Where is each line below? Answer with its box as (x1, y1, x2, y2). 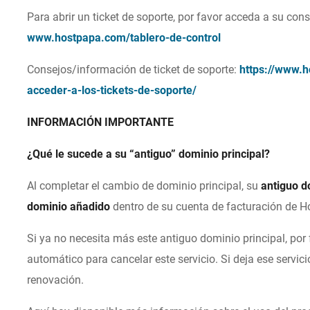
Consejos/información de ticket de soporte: (27, 63, 240, 77)
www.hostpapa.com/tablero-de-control (27, 31, 221, 45)
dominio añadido (27, 200, 111, 214)
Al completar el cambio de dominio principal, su (27, 179, 262, 193)
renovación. (27, 273, 84, 287)
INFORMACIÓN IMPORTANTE (27, 116, 174, 129)
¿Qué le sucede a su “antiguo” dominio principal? (27, 147, 271, 161)
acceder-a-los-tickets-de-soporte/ (27, 84, 197, 98)
